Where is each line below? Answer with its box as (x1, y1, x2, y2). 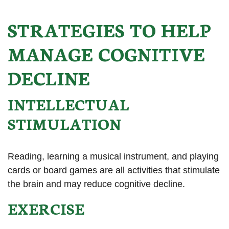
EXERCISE (8, 198, 84, 219)
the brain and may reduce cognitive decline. (8, 179, 185, 190)
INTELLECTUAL (8, 94, 129, 114)
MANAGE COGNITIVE (8, 40, 205, 66)
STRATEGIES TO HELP (8, 16, 211, 42)
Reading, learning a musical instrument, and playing (8, 151, 219, 162)
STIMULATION (8, 113, 121, 134)
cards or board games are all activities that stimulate (8, 165, 220, 176)
